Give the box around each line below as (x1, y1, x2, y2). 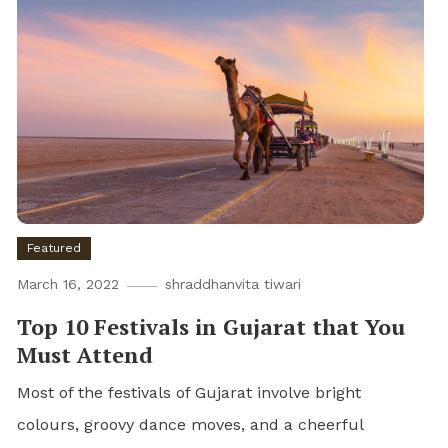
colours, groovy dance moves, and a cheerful (17, 415, 364, 435)
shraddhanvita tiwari (165, 276, 302, 293)
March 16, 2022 (17, 276, 120, 293)
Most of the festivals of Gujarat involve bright (17, 383, 362, 403)
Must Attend (17, 340, 154, 370)
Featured (27, 241, 82, 256)
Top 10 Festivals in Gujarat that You (17, 312, 406, 342)
